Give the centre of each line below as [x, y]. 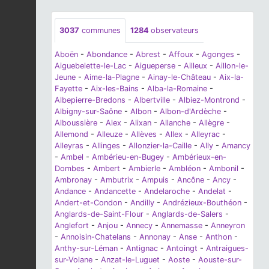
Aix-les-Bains [115, 88]
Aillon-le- [232, 65]
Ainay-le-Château [179, 77]
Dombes [70, 168]
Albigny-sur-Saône [88, 111]
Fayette [68, 88]
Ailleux [195, 65]
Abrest [148, 54]
